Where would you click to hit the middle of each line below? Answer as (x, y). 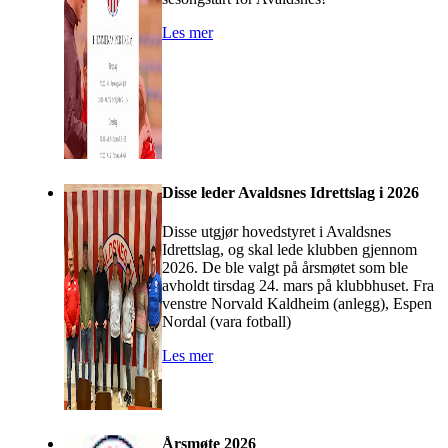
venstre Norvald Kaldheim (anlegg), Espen (297, 304)
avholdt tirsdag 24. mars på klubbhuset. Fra (298, 286)
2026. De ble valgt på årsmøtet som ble (285, 268)
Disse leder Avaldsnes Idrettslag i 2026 (290, 193)
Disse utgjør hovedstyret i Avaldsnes (276, 232)
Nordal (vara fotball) (226, 322)
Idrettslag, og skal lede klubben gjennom (289, 250)
